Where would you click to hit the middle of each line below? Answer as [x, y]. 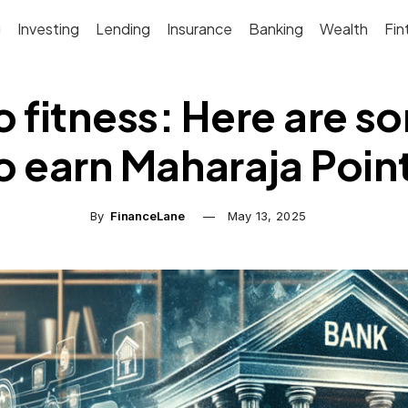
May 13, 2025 [267, 216]
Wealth [344, 28]
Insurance [200, 28]
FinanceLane [147, 216]
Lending [123, 28]
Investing [49, 28]
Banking [276, 28]
